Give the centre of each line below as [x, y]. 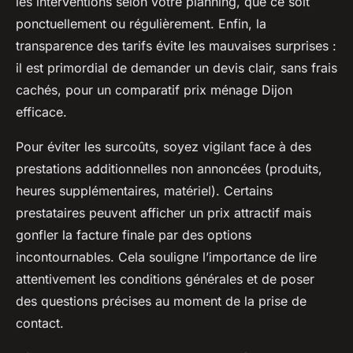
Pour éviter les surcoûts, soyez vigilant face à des [163, 147]
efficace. [41, 112]
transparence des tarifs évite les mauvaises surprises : [176, 46]
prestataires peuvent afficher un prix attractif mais [163, 213]
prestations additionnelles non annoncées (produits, [169, 169]
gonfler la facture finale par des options [134, 235]
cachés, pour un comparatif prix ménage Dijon [154, 90]
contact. [40, 323]
